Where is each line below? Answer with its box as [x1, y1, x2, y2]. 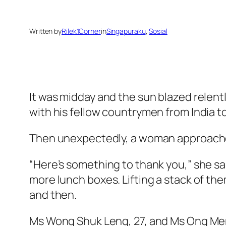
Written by [29, 26, 62, 36]
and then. [29, 187, 77, 203]
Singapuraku [106, 26, 146, 36]
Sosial [149, 26, 167, 36]
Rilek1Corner [62, 26, 101, 36]
